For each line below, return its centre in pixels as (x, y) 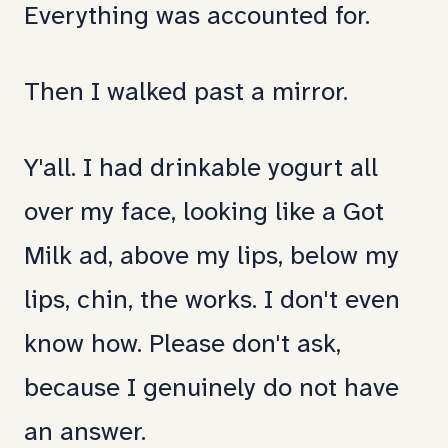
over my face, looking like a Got (204, 213)
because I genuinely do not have (211, 389)
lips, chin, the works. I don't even (212, 301)
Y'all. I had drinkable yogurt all (201, 169)
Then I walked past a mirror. (186, 93)
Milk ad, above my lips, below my (211, 257)
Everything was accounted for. (197, 17)
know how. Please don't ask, (182, 345)
